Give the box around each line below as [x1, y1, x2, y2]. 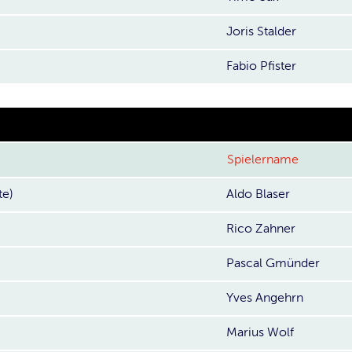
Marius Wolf [226, 325, 294, 339]
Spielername [227, 152, 299, 167]
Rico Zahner [226, 222, 295, 236]
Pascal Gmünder [226, 256, 320, 270]
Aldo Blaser [226, 187, 290, 201]
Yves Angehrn [226, 291, 303, 305]
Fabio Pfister [226, 59, 296, 73]
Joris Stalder [226, 24, 296, 38]
